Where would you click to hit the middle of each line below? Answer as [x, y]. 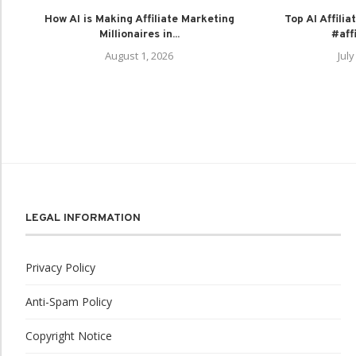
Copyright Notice [69, 335]
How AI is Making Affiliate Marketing [139, 19]
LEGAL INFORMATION [83, 218]
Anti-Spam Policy [69, 301]
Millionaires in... [139, 34]
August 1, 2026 [139, 55]
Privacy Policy [60, 267]
